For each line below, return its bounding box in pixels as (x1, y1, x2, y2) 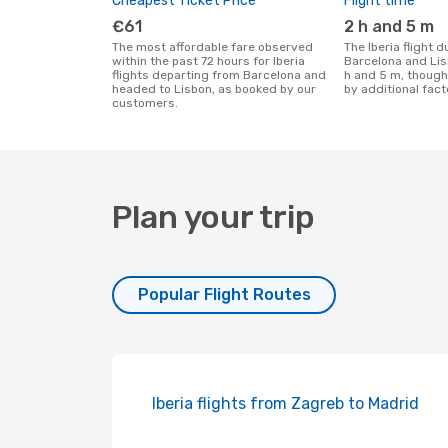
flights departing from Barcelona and (112, 68, 326, 82)
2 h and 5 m (354, 17, 434, 36)
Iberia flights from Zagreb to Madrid (152, 394, 419, 413)
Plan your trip (112, 198, 315, 236)
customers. (112, 96, 178, 110)
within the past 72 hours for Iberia (112, 54, 305, 68)
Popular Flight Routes (137, 285, 311, 304)
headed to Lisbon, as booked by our (112, 82, 316, 96)
